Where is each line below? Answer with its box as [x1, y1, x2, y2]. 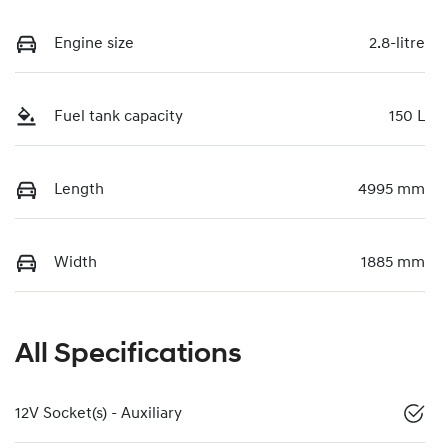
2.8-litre [369, 35, 425, 52]
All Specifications [15, 340, 242, 369]
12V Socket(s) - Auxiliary [15, 405, 182, 422]
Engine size [54, 35, 134, 52]
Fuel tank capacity [54, 108, 183, 125]
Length [54, 181, 104, 198]
